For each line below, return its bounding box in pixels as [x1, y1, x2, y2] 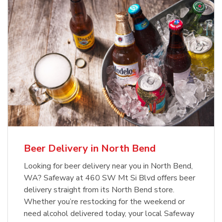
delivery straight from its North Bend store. [24, 184, 174, 196]
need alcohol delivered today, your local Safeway [24, 208, 194, 220]
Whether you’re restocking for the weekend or [24, 196, 185, 208]
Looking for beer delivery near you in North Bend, [24, 161, 193, 172]
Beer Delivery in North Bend [24, 142, 156, 156]
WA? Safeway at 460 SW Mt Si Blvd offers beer [24, 172, 195, 184]
